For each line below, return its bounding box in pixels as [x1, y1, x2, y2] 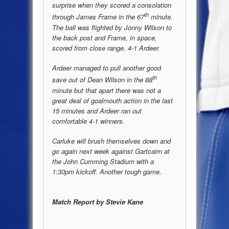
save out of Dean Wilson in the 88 [52, 75, 152, 85]
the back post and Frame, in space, [52, 32, 157, 42]
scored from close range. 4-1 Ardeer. [52, 42, 160, 53]
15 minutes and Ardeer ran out [52, 105, 142, 116]
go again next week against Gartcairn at [52, 146, 170, 156]
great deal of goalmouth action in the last [52, 95, 173, 105]
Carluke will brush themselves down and [52, 136, 171, 146]
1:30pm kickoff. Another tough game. [52, 167, 162, 177]
